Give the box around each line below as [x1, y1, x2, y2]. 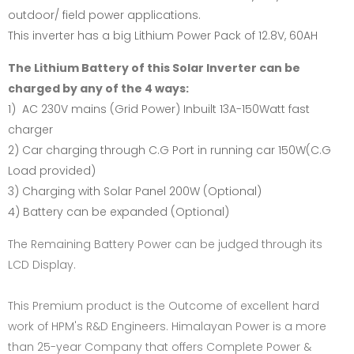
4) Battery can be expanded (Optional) [8, 204, 229, 220]
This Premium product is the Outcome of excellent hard [8, 298, 319, 314]
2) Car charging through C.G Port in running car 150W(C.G [8, 142, 331, 158]
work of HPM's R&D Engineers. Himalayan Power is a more [8, 318, 326, 334]
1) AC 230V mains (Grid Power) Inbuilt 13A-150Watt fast [8, 101, 310, 117]
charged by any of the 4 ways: [8, 81, 189, 96]
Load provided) [8, 163, 96, 179]
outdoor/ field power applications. [8, 7, 201, 23]
